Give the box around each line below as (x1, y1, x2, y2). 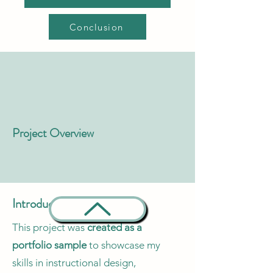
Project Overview (12, 124, 94, 142)
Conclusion (69, 21, 124, 33)
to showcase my (87, 239, 160, 251)
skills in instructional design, (12, 257, 136, 269)
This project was (12, 221, 87, 233)
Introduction (12, 194, 73, 213)
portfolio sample (12, 239, 87, 251)
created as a (87, 221, 142, 233)
